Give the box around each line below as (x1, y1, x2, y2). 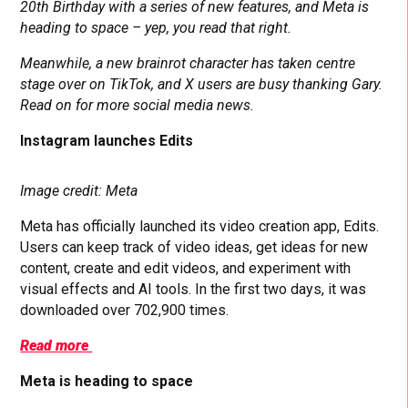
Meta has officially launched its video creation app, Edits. (20, 217, 380, 235)
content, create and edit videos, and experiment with (20, 259, 352, 277)
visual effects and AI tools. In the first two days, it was (20, 280, 367, 298)
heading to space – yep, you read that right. (20, 18, 292, 36)
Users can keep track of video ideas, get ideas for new (20, 238, 369, 256)
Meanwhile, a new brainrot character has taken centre (20, 54, 356, 72)
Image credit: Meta (20, 181, 142, 199)
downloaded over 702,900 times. (20, 301, 229, 319)
